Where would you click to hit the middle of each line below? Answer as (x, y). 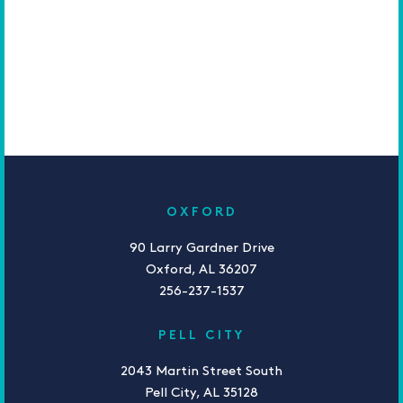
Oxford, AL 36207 (201, 269)
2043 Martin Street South (201, 371)
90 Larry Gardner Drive (201, 248)
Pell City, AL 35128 (201, 393)
